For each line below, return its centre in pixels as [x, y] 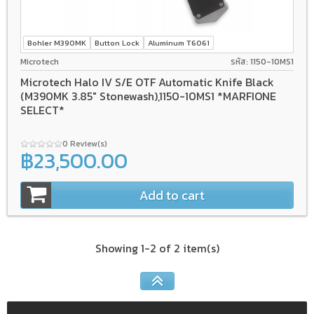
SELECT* [42, 110]
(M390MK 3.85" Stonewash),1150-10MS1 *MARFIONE [148, 96]
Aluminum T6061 [179, 42]
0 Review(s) [86, 143]
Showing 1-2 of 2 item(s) [157, 248]
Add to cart [172, 195]
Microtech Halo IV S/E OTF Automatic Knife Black [147, 82]
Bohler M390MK [57, 42]
